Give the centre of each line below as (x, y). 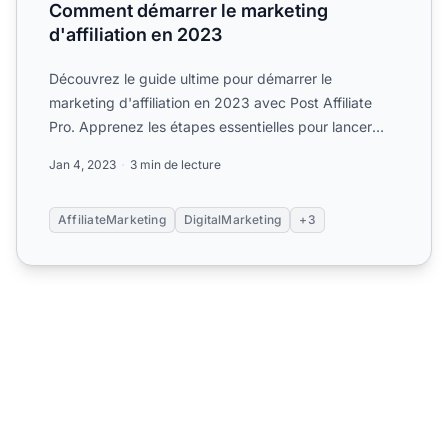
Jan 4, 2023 (82, 165)
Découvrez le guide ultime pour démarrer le (190, 79)
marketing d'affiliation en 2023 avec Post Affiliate (210, 103)
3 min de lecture (175, 165)
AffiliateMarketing (112, 220)
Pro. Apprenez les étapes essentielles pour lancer (210, 127)
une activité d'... (101, 151)
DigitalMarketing (232, 220)
